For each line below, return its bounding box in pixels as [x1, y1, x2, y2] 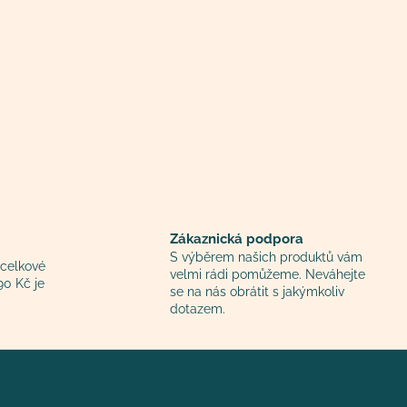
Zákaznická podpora [170, 231, 303, 248]
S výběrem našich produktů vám [170, 250, 362, 265]
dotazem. [170, 302, 225, 317]
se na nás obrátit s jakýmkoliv [170, 284, 344, 300]
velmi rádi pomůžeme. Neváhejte [170, 267, 365, 283]
